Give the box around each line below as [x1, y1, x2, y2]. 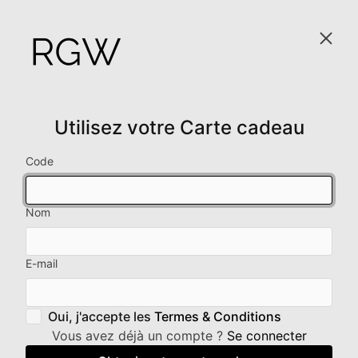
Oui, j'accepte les [48, 308, 154, 324]
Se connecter [226, 328, 307, 344]
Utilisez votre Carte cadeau [54, 116, 304, 139]
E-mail [26, 257, 58, 270]
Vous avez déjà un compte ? [51, 328, 227, 344]
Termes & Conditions [154, 308, 281, 324]
